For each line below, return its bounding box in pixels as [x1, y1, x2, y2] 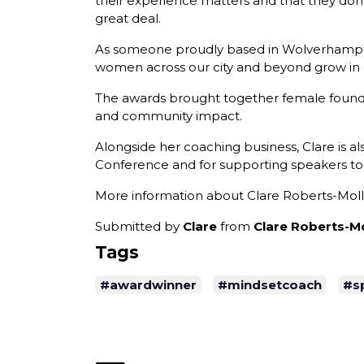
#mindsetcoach [218, 276, 322, 292]
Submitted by [95, 219, 183, 235]
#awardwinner [100, 276, 197, 292]
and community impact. [95, 108, 242, 124]
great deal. [95, 11, 161, 27]
